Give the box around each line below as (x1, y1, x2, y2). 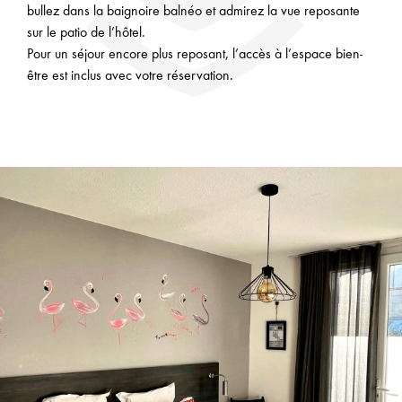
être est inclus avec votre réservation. (27, 66, 233, 83)
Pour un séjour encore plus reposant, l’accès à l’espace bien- (27, 44, 363, 62)
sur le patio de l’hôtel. (27, 22, 145, 40)
